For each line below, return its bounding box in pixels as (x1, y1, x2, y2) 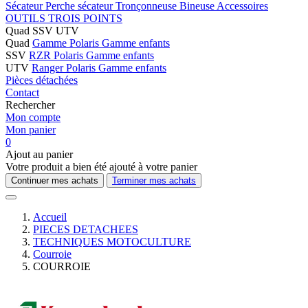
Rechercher (5, 99, 55, 111)
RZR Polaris (29, 49, 86, 61)
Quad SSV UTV (5, 25, 79, 36)
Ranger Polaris (32, 62, 98, 74)
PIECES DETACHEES (33, 223, 138, 235)
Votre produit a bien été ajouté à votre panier (5, 161, 197, 173)
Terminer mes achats (112, 175, 196, 186)
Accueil (33, 211, 67, 223)
